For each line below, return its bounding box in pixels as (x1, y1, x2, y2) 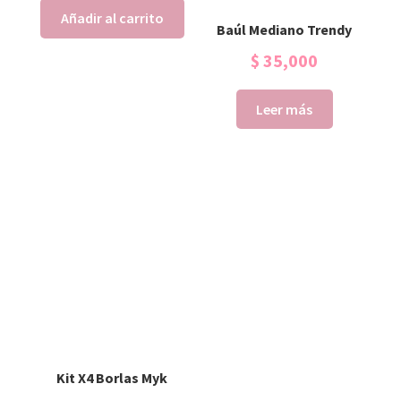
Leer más (256, 99, 313, 118)
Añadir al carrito (60, 8, 164, 27)
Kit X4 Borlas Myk (56, 368, 168, 387)
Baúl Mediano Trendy (217, 20, 353, 38)
